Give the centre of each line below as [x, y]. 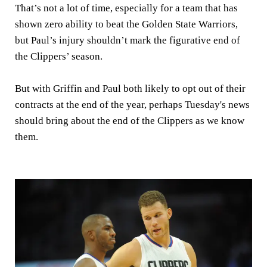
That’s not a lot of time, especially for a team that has [126, 8]
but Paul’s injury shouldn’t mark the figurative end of [128, 40]
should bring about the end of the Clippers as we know [130, 121]
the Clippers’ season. [59, 56]
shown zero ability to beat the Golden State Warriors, [126, 24]
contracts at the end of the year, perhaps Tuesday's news [132, 105]
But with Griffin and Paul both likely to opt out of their [130, 89]
